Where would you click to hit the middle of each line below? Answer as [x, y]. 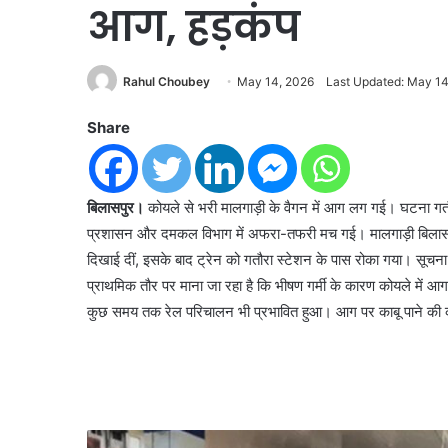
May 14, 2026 [275, 81]
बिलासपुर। [117, 208]
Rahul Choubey [166, 81]
